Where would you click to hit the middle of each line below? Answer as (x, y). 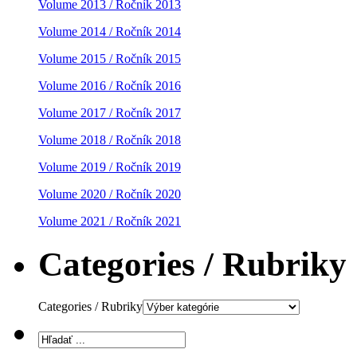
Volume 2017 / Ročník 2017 (110, 113)
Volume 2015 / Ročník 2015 (110, 59)
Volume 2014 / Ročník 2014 (110, 32)
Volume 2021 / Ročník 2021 (110, 222)
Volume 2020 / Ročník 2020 (110, 194)
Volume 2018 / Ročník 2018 (110, 140)
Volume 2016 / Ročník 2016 (110, 86)
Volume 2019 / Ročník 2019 (110, 167)
